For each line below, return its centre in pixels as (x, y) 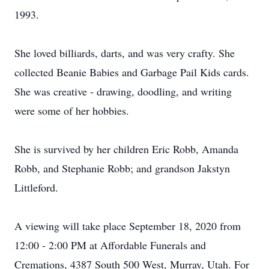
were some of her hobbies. (72, 110)
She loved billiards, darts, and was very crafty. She (125, 53)
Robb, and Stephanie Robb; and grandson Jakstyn (122, 168)
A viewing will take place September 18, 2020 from (128, 226)
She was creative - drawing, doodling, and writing (123, 91)
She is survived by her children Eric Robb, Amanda (126, 149)
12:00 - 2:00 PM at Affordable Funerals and (110, 245)
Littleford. (36, 187)
